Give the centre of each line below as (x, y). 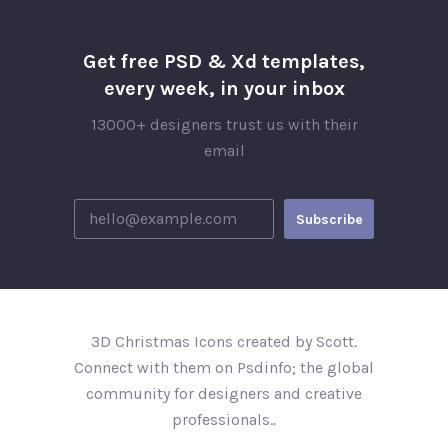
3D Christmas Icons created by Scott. (224, 341)
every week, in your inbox (224, 88)
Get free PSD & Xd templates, (224, 61)
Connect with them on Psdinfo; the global (224, 367)
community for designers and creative (224, 393)
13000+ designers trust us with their (224, 124)
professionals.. (224, 419)
